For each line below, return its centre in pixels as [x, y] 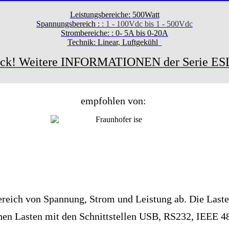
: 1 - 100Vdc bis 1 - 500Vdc [146, 24]
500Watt [146, 15]
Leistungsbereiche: [101, 15]
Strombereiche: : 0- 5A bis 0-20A [114, 33]
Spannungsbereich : [68, 24]
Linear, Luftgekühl [128, 42]
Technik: [82, 42]
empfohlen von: [114, 101]
